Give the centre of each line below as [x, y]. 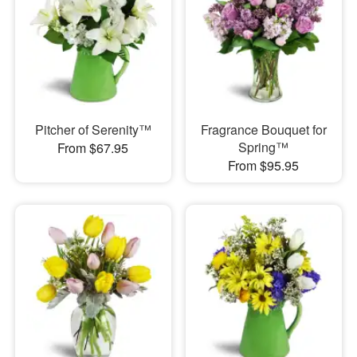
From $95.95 [264, 166]
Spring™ [264, 147]
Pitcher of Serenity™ [93, 130]
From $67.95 [93, 148]
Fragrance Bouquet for [263, 130]
